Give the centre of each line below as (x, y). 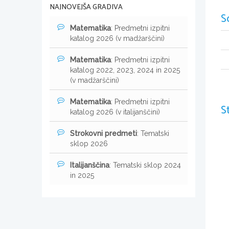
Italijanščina (90, 165)
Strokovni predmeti (104, 133)
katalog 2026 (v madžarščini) (117, 38)
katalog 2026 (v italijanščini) (115, 112)
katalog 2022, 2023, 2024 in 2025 (125, 70)
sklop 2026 (89, 143)
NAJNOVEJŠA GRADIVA (86, 7)
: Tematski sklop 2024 (145, 165)
